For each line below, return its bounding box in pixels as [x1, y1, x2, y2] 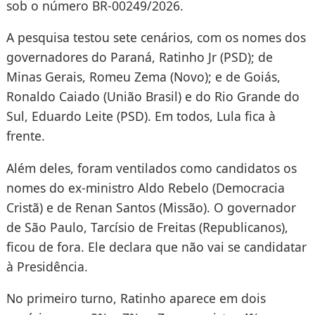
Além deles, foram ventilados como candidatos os [6, 159, 297, 176]
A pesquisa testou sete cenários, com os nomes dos [6, 29, 306, 46]
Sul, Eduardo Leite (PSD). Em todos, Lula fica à [6, 108, 276, 125]
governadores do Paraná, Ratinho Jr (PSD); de [6, 49, 273, 66]
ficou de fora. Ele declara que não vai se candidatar [6, 238, 307, 255]
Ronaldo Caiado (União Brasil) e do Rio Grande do [6, 88, 300, 105]
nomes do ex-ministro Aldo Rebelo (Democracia [6, 179, 285, 196]
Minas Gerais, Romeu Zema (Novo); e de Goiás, [6, 68, 281, 86]
